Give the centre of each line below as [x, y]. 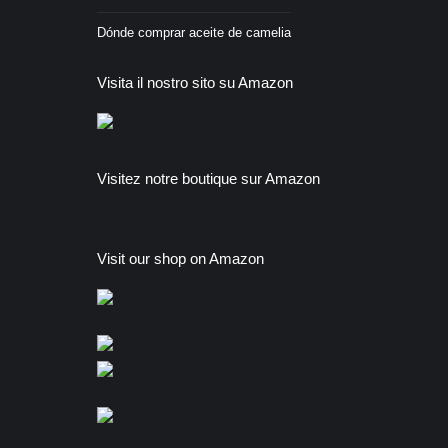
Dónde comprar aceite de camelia [194, 32]
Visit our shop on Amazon [180, 258]
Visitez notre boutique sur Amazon [208, 178]
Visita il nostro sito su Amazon [195, 82]
